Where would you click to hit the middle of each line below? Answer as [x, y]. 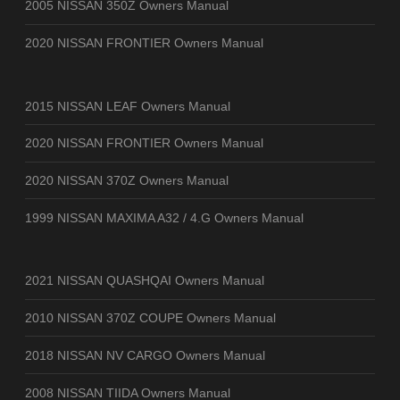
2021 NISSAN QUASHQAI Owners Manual [145, 281]
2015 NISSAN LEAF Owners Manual [128, 106]
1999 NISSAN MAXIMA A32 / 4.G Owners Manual [164, 217]
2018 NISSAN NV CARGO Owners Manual [145, 355]
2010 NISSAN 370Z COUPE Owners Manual [150, 318]
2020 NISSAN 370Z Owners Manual [127, 181]
